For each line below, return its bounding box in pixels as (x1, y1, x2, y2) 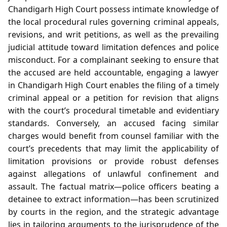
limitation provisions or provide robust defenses (8, 155, 219, 167)
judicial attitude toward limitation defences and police (8, 41, 219, 53)
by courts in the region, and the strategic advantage (8, 206, 219, 217)
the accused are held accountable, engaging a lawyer (8, 66, 219, 78)
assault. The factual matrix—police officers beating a (8, 180, 219, 192)
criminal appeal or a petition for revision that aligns (8, 92, 219, 103)
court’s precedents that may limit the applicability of (8, 142, 219, 154)
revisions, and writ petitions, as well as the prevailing (8, 28, 219, 40)
